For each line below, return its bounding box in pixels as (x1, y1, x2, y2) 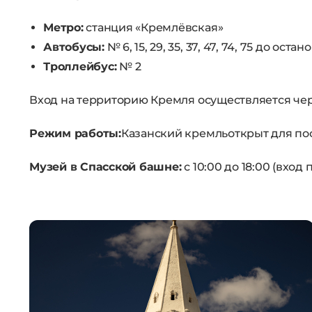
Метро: (43, 21, 84, 34)
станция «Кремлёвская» (83, 21, 224, 34)
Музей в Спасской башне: (29, 160, 182, 173)
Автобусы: (43, 40, 104, 54)
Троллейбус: (43, 60, 117, 73)
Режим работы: (29, 127, 121, 140)
